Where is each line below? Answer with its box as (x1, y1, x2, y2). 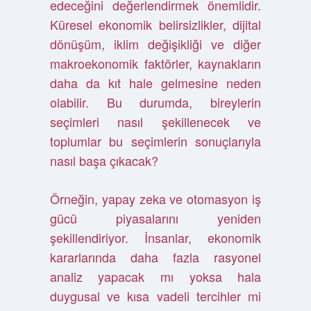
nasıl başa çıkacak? (49, 151, 158, 169)
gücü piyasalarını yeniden (49, 209, 262, 227)
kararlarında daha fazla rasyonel (49, 248, 262, 266)
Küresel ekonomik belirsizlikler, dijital (49, 15, 262, 33)
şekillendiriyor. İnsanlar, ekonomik (49, 228, 262, 246)
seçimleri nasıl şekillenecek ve (49, 112, 262, 131)
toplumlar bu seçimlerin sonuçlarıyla (49, 132, 262, 150)
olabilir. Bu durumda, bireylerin (49, 93, 262, 111)
